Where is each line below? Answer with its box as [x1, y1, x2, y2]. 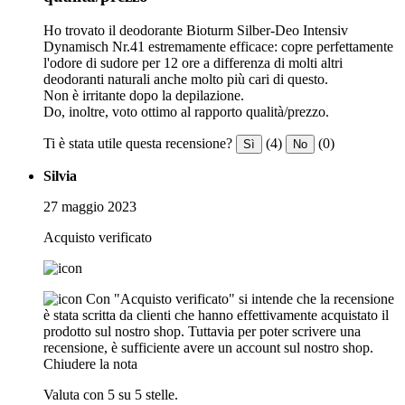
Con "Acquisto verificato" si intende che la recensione [86, 291, 394, 307]
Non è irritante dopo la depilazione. [43, 88, 244, 104]
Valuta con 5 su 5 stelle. [43, 387, 178, 403]
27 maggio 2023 [43, 199, 137, 215]
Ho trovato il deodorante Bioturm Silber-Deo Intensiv [43, 23, 348, 39]
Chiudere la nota [43, 356, 137, 372]
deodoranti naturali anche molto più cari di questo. [43, 71, 328, 88]
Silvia [43, 168, 77, 184]
